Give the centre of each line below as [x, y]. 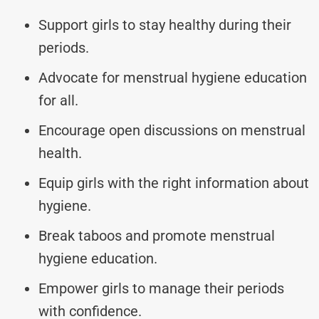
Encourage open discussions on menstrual [172, 130]
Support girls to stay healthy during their [165, 25]
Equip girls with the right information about [174, 183]
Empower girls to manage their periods [161, 288]
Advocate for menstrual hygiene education [173, 77]
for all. [58, 100]
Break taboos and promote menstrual [157, 235]
